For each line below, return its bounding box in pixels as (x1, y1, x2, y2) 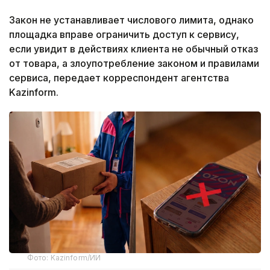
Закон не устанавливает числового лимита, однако (9, 14, 254, 27)
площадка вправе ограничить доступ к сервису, (9, 28, 239, 41)
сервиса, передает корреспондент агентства (9, 72, 229, 84)
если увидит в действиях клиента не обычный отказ (9, 43, 258, 55)
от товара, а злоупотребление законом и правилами (9, 57, 259, 70)
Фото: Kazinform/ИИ (27, 253, 101, 262)
